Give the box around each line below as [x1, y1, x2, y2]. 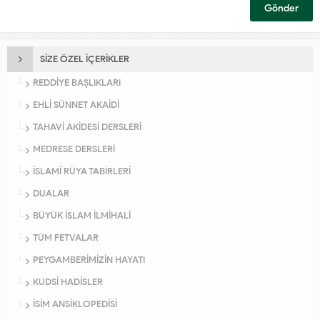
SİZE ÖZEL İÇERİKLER [40, 54, 129, 65]
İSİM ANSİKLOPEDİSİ [33, 299, 117, 310]
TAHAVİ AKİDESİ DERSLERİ [33, 121, 141, 133]
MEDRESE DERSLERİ [33, 144, 115, 155]
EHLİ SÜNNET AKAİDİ [33, 99, 119, 111]
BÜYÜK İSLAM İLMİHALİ [33, 210, 131, 221]
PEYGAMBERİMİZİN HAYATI [33, 254, 145, 266]
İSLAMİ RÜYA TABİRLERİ [33, 166, 131, 177]
